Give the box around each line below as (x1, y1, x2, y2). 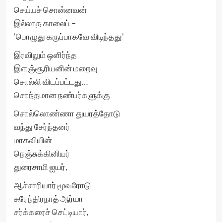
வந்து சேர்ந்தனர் (13, 121, 70, 132)
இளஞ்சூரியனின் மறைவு (13, 63, 97, 73)
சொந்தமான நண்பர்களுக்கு (13, 90, 110, 100)
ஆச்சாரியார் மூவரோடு (13, 180, 91, 190)
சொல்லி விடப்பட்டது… (13, 76, 88, 87)
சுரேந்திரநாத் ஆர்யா (13, 193, 83, 204)
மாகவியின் (13, 135, 52, 145)
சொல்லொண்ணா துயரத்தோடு (13, 108, 120, 118)
